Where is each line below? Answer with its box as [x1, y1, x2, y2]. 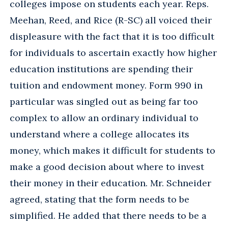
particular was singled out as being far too [10, 95, 198, 107]
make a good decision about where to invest [10, 160, 204, 173]
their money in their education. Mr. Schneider [10, 177, 211, 189]
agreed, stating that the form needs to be [10, 193, 189, 205]
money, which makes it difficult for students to [10, 144, 215, 156]
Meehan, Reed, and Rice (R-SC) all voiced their [10, 14, 212, 26]
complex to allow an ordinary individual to [10, 111, 198, 124]
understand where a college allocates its [10, 128, 189, 140]
